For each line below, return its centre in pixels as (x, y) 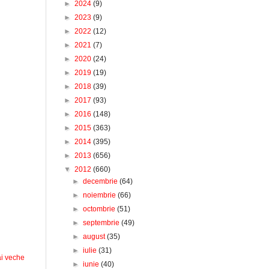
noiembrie (101, 195)
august (95, 237)
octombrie (100, 209)
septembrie (102, 223)
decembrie (101, 181)
